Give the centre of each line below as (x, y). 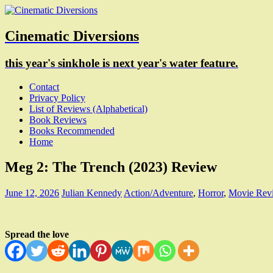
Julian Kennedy (92, 193)
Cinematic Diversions (72, 36)
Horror (211, 193)
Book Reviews (58, 119)
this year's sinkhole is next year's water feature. (122, 63)
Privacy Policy (57, 97)
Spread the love (37, 235)
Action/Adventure (158, 193)
